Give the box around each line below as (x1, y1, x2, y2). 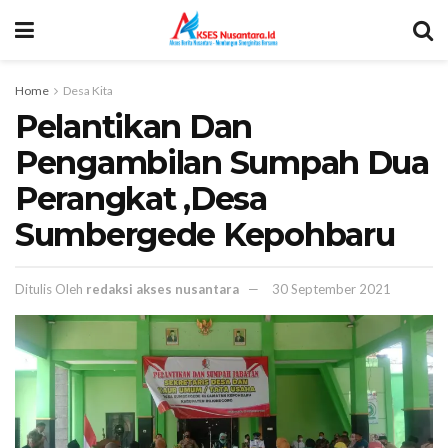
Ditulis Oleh (15, 280, 83, 297)
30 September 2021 (272, 280, 391, 297)
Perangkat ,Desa (15, 179, 267, 218)
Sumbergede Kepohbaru (15, 215, 395, 254)
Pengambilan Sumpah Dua (15, 143, 429, 182)
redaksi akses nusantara (86, 280, 239, 297)
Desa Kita (63, 83, 113, 98)
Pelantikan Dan (15, 107, 253, 146)
